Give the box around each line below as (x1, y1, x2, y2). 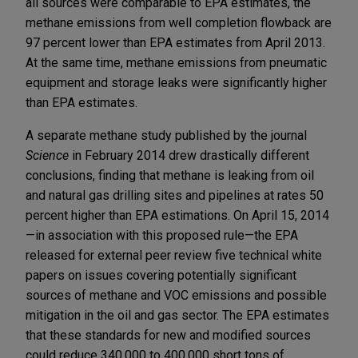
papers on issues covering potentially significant (26, 267, 296, 283)
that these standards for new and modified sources (26, 327, 311, 343)
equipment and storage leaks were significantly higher (26, 74, 327, 90)
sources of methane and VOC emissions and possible (26, 287, 327, 303)
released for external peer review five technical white (26, 247, 322, 263)
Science (26, 147, 72, 163)
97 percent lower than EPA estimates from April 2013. (26, 34, 325, 50)
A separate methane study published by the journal (26, 127, 307, 143)
